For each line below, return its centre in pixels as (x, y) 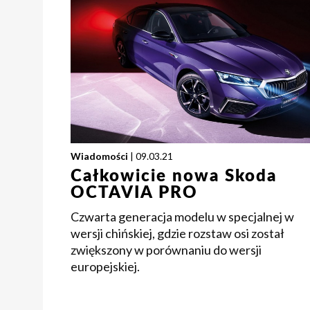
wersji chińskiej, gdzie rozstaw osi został (177, 234)
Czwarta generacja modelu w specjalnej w (182, 217)
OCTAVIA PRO (134, 193)
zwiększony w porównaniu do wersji (166, 250)
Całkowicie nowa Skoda (174, 177)
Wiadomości (99, 156)
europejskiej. (105, 267)
